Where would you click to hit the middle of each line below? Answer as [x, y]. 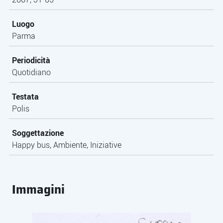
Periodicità [31, 60]
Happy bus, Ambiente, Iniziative [67, 145]
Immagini [38, 190]
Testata [25, 97]
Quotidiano [31, 72]
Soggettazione [38, 133]
